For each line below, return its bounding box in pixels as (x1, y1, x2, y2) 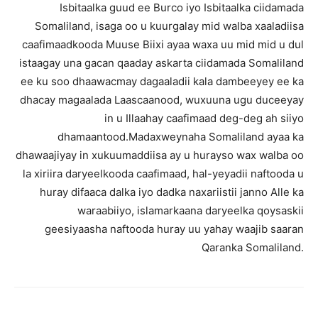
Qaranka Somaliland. (202, 241, 304, 254)
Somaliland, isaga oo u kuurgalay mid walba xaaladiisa (35, 19, 304, 33)
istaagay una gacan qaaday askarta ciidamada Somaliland (19, 56, 304, 70)
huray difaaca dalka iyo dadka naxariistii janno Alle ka (40, 185, 304, 199)
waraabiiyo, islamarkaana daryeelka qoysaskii (77, 204, 304, 217)
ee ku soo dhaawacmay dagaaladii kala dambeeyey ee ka (21, 75, 304, 88)
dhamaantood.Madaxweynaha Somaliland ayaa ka (57, 130, 304, 143)
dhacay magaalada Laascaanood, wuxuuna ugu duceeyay (20, 93, 304, 106)
